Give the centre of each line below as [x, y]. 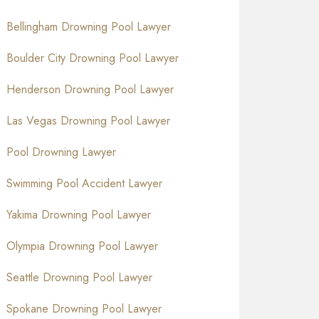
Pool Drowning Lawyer [61, 152]
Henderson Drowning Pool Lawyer [90, 90]
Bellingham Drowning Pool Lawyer [88, 27]
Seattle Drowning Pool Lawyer [79, 278]
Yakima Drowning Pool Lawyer [78, 215]
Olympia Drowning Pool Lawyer [82, 246]
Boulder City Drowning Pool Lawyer [92, 58]
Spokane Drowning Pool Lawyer [84, 309]
